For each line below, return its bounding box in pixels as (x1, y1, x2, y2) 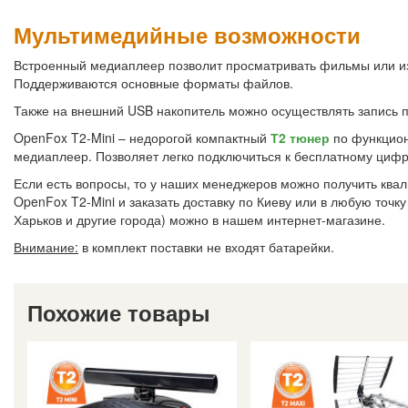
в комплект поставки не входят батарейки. (78, 238, 334, 257)
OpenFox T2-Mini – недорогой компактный (14, 128, 270, 148)
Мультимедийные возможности (14, 19, 361, 51)
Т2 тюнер (270, 128, 330, 148)
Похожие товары (27, 297, 210, 329)
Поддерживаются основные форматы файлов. (14, 74, 293, 93)
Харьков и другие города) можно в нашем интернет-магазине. (14, 210, 385, 229)
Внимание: (14, 238, 78, 257)
